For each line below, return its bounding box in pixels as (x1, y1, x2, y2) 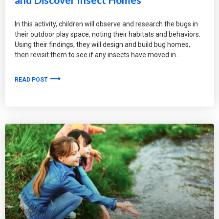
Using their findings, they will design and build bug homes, (15, 40, 190, 48)
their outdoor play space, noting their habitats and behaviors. (15, 30, 200, 38)
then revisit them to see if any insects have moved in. (15, 50, 177, 59)
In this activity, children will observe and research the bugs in (15, 20, 198, 28)
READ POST (15, 76, 49, 83)
